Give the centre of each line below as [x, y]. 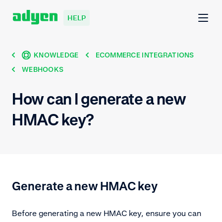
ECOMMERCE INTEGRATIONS [145, 55]
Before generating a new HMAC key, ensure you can [107, 213]
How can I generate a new [99, 99]
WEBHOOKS [43, 69]
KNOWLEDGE [56, 55]
